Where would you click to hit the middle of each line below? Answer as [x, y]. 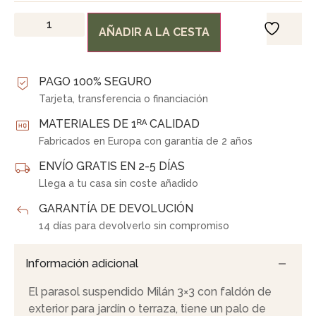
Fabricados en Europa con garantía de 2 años [146, 141]
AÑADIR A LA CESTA [154, 32]
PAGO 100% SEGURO [95, 81]
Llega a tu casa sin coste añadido [119, 183]
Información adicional [82, 264]
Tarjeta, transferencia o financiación [123, 98]
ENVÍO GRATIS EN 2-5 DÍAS [112, 166]
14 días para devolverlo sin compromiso [134, 225]
